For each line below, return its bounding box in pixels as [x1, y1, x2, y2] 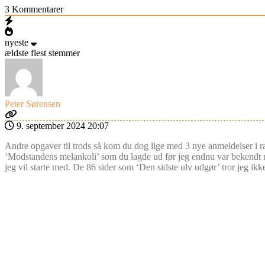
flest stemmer [31, 47, 80, 58]
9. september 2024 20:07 [14, 120, 109, 131]
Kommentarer [9, 4, 63, 14]
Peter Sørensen [5, 98, 60, 109]
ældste [5, 47, 28, 58]
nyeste [5, 37, 28, 47]
